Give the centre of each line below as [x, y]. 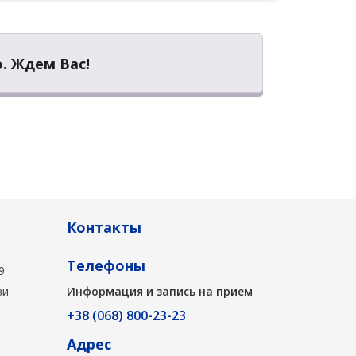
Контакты [104, 228]
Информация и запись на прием [159, 292]
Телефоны [106, 266]
